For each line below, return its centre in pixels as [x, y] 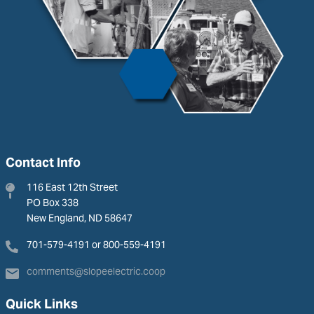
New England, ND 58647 [80, 218]
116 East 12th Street [72, 187]
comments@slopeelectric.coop [96, 271]
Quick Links [42, 304]
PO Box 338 [53, 203]
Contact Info [43, 162]
